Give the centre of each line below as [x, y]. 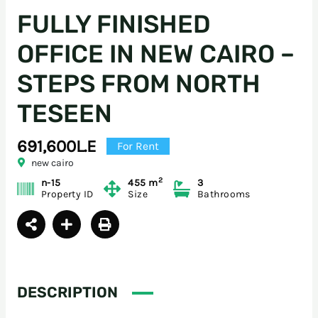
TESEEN [64, 114]
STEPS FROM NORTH [138, 84]
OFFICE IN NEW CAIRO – [155, 54]
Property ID [67, 194]
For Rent [138, 147]
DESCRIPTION [67, 292]
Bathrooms [224, 194]
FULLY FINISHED [114, 24]
